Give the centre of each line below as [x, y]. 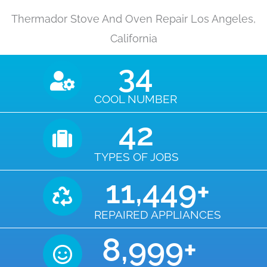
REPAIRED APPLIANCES [157, 215]
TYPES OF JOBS [136, 157]
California [133, 39]
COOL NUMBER [135, 99]
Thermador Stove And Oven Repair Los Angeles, [133, 19]
